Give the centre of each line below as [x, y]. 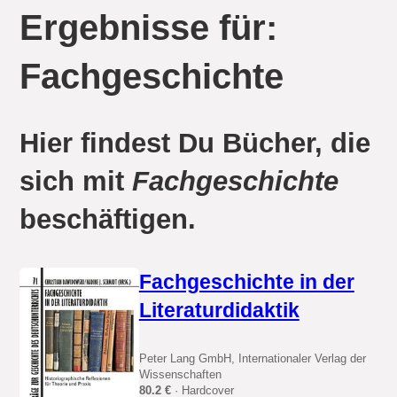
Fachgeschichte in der [246, 281]
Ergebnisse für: [149, 28]
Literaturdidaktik [219, 310]
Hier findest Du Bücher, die [195, 144]
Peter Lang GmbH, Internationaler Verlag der [252, 358]
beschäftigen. [108, 220]
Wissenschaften [180, 374]
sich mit [76, 182]
